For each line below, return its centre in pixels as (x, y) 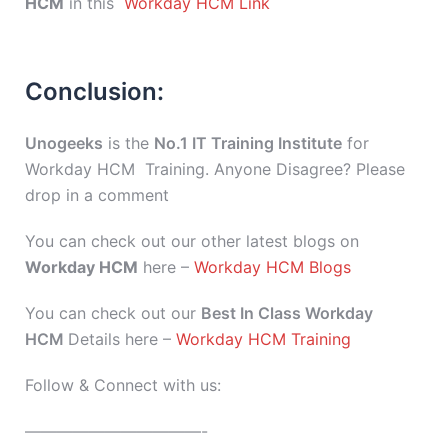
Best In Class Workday (287, 313)
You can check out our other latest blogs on (194, 241)
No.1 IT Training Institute (248, 143)
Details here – (122, 339)
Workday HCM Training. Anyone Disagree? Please (215, 169)
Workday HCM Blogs (270, 267)
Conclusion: (94, 91)
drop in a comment (97, 195)
